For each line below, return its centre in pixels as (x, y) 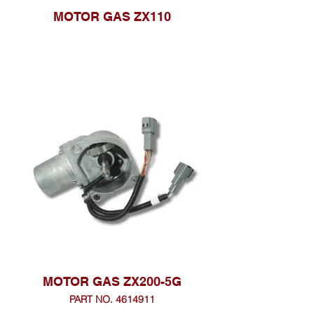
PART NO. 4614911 (112, 299)
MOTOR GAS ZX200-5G (112, 281)
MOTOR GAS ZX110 (112, 16)
